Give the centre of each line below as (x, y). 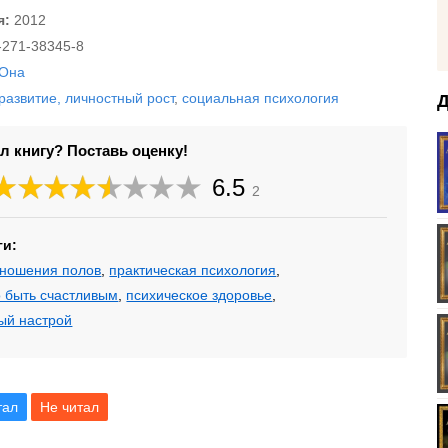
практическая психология (193, 270)
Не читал (69, 407)
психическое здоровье (199, 295)
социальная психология (261, 98)
